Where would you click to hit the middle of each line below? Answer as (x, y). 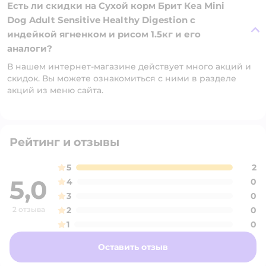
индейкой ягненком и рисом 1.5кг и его (104, 34)
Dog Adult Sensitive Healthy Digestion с (101, 20)
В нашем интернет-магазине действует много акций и (129, 66)
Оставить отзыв (133, 247)
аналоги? (30, 48)
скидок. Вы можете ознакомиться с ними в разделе (122, 78)
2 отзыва (28, 209)
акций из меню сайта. (55, 90)
